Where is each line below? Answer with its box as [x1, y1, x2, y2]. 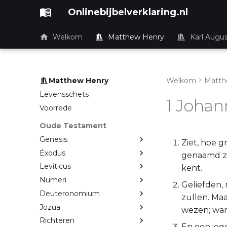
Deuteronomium [40, 188, 100, 198]
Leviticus [40, 162, 71, 171]
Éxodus [40, 148, 65, 158]
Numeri [40, 175, 66, 185]
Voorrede [40, 103, 72, 112]
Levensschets [40, 89, 89, 99]
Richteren [40, 216, 74, 225]
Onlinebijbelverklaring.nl [68, 7, 188, 18]
